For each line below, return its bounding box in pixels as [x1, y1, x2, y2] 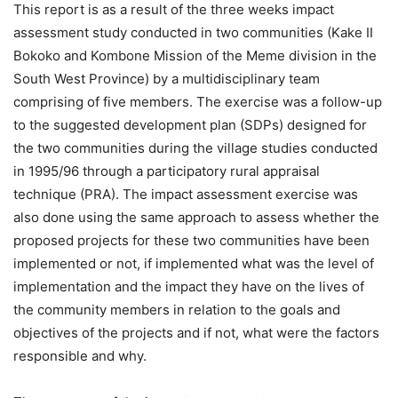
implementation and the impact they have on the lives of [13, 278, 364, 295]
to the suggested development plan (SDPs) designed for [13, 116, 367, 133]
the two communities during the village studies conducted [13, 139, 378, 156]
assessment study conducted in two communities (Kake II [13, 24, 373, 41]
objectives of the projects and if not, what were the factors [13, 324, 379, 341]
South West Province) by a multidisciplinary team [13, 70, 320, 87]
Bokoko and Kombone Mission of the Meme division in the [13, 47, 377, 64]
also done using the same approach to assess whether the [13, 209, 379, 226]
